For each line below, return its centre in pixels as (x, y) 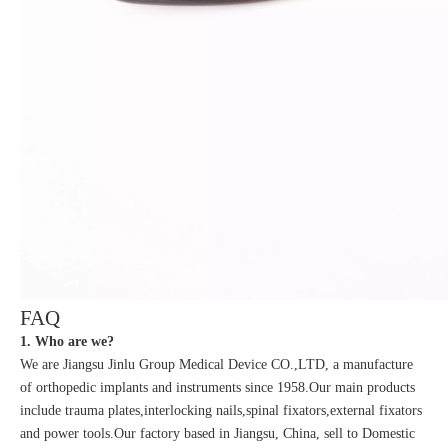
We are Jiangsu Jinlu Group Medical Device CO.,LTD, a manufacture (216, 364)
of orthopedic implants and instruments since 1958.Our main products (217, 387)
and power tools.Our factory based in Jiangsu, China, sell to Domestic (217, 433)
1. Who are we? (67, 341)
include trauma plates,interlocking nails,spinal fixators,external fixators (221, 410)
